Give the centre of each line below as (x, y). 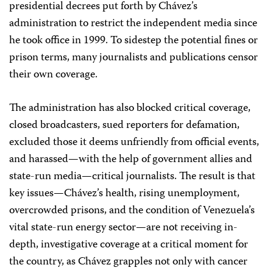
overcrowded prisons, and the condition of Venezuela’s (132, 211)
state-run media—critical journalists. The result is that (132, 177)
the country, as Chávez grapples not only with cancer (128, 262)
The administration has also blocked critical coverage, (130, 109)
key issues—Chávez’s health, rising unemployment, (124, 194)
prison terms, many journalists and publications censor (133, 58)
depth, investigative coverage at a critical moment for (129, 245)
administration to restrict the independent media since (133, 24)
